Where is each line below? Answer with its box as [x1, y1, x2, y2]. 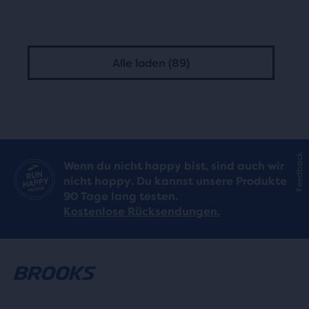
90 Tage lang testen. [63, 190, 178, 203]
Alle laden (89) [112, 56, 190, 70]
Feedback [295, 152, 304, 192]
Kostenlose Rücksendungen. [63, 205, 220, 219]
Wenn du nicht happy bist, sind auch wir [63, 159, 284, 173]
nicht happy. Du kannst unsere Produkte [63, 175, 287, 188]
